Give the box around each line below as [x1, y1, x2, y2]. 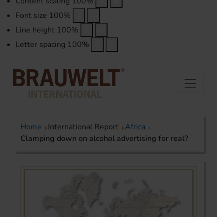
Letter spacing [15, 39, 65, 50]
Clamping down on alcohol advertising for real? [20, 133, 188, 144]
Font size [15, 10, 47, 21]
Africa [125, 122, 145, 133]
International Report [48, 122, 121, 133]
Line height [15, 25, 55, 36]
